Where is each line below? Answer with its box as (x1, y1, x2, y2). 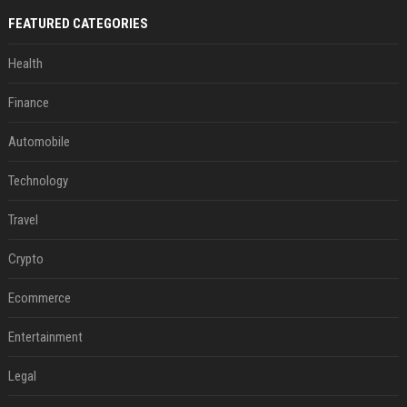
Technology (7, 173, 68, 190)
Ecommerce (7, 290, 71, 307)
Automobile (7, 134, 70, 151)
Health (7, 55, 43, 73)
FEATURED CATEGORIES (7, 15, 148, 33)
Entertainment (7, 329, 83, 346)
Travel (7, 212, 38, 229)
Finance (7, 94, 49, 112)
